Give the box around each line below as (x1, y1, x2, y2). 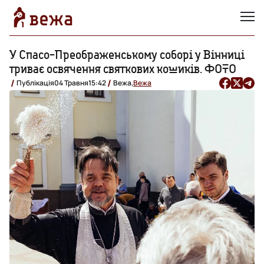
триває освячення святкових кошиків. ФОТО (9, 61, 236, 76)
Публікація (16, 77, 54, 88)
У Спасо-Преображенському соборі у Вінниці (9, 47, 245, 62)
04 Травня (54, 77, 88, 88)
